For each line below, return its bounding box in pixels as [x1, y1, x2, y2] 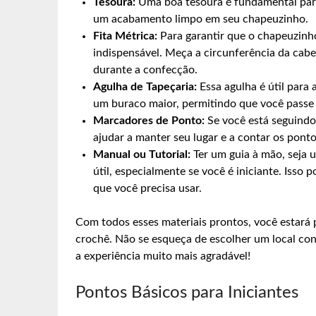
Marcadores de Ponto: [93, 114, 205, 126]
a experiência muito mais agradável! [75, 250, 250, 262]
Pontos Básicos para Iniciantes [75, 284, 298, 301]
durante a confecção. [93, 63, 197, 75]
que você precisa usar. [93, 182, 202, 194]
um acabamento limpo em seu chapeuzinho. [93, 13, 308, 25]
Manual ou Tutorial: [93, 148, 190, 160]
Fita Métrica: [93, 30, 157, 42]
